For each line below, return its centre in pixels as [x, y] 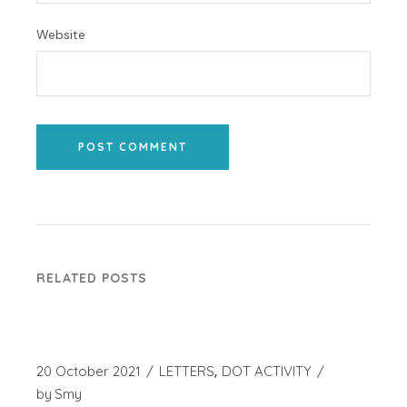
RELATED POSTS [92, 278]
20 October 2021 [89, 372]
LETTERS [187, 372]
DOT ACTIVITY [267, 372]
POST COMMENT [133, 147]
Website [61, 35]
